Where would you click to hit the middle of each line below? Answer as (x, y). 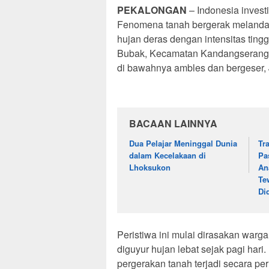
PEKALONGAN (152, 10)
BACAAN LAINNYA (173, 124)
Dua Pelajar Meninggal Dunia (183, 144)
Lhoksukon (150, 168)
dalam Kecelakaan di (168, 156)
